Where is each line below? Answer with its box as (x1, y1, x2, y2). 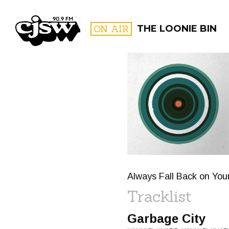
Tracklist (127, 187, 192, 206)
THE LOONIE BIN (137, 23, 217, 34)
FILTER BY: (166, 86, 192, 93)
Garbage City (127, 212, 205, 225)
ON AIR (94, 23, 129, 35)
